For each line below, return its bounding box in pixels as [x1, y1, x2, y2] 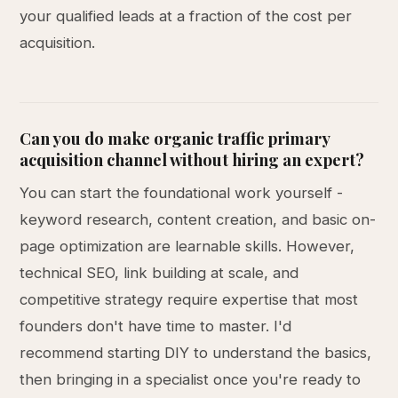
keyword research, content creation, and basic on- [20, 211, 377, 228]
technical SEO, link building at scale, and [20, 264, 299, 282]
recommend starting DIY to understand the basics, [20, 344, 372, 362]
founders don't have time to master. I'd [20, 317, 292, 335]
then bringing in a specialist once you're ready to [20, 370, 362, 388]
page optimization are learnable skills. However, [20, 237, 355, 255]
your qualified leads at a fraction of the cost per [20, 7, 353, 25]
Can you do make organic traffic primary [20, 127, 330, 149]
